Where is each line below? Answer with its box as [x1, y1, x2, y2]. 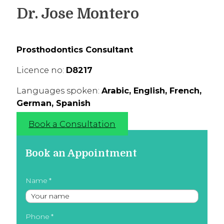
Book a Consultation [28, 118, 116, 129]
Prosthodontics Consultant [16, 44, 133, 54]
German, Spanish [16, 98, 90, 108]
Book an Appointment [25, 147, 137, 159]
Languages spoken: [16, 85, 101, 96]
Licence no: [16, 64, 66, 75]
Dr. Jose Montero [16, 4, 139, 22]
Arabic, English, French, [101, 85, 201, 96]
